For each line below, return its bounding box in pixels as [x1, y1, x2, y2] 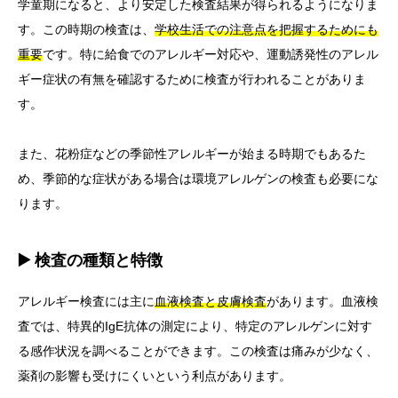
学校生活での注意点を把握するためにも [155, 22, 378, 37]
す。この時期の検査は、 [18, 22, 155, 37]
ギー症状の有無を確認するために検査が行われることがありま [18, 72, 366, 87]
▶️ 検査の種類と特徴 [18, 251, 163, 270]
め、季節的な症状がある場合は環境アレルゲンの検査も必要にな [18, 171, 378, 187]
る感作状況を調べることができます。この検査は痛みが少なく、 [18, 344, 378, 359]
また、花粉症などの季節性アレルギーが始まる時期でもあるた [18, 147, 366, 162]
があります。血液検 [267, 294, 378, 309]
